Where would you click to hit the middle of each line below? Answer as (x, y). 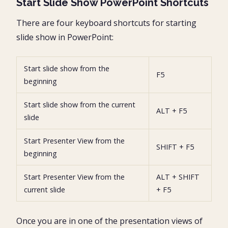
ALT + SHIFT (178, 177)
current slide (45, 189)
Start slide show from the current (80, 104)
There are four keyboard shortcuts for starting (106, 23)
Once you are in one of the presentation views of (109, 221)
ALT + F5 (172, 110)
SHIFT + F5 (175, 147)
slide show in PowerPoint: (65, 37)
